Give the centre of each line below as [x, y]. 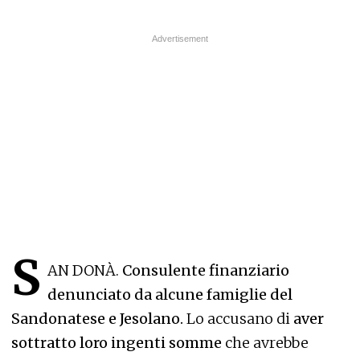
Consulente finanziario [204, 270]
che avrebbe [265, 343]
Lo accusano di [238, 319]
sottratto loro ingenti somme [117, 343]
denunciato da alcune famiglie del [170, 295]
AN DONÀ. [83, 270]
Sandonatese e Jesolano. [97, 319]
